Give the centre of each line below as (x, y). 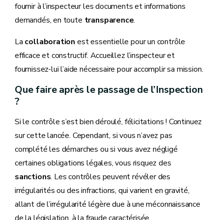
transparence (109, 20)
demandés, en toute (50, 20)
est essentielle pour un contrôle (131, 41)
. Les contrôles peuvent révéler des (111, 177)
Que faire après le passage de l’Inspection (109, 89)
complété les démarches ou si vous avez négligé (96, 149)
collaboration (51, 41)
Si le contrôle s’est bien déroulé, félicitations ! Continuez (109, 122)
